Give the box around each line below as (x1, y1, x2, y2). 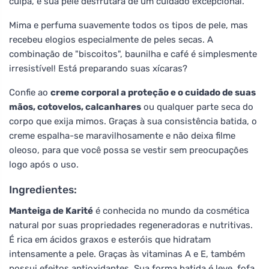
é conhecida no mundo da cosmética (93, 205, 249, 216)
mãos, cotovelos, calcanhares (9, 101, 141, 112)
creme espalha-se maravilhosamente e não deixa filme (9, 130, 235, 141)
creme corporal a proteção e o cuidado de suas (50, 86, 256, 98)
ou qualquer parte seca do (141, 101, 253, 112)
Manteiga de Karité (9, 205, 93, 216)
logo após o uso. (9, 159, 79, 170)
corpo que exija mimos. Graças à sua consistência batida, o (9, 115, 257, 127)
